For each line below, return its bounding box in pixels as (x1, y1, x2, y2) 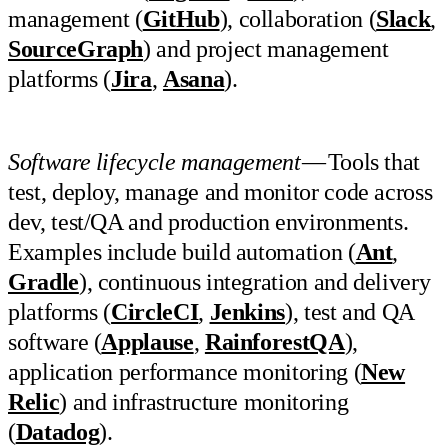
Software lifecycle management (8, 148, 301, 175)
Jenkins (209, 298, 286, 325)
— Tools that (300, 148, 421, 175)
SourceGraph (8, 36, 144, 63)
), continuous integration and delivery (78, 268, 431, 295)
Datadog (15, 418, 100, 445)
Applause (101, 328, 194, 355)
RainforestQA (204, 328, 345, 355)
